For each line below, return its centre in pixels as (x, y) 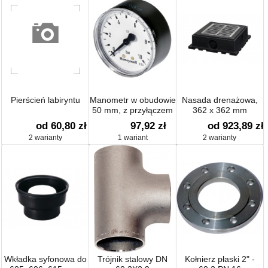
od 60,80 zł (61, 126)
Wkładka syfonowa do (46, 259)
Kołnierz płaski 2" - (220, 259)
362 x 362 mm (220, 110)
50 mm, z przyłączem (133, 110)
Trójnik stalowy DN (133, 259)
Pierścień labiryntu (46, 100)
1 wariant (133, 137)
